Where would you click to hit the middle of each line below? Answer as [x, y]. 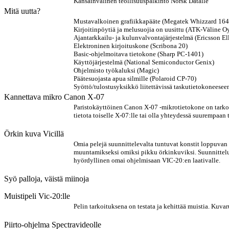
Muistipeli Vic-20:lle [37, 196]
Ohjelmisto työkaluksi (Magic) [116, 70]
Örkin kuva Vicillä [34, 134]
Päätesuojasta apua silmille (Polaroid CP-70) [135, 78]
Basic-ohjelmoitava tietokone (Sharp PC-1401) [139, 54]
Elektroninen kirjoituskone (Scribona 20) [131, 46]
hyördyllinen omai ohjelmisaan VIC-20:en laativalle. [147, 160]
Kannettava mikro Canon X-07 [54, 97]
